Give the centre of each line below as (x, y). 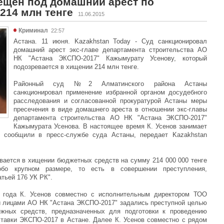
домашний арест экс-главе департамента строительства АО (110, 50)
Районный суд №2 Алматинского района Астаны (110, 84)
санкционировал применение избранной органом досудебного (110, 92)
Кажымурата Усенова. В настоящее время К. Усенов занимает (110, 126)
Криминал (33, 30)
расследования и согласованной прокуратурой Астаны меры (110, 101)
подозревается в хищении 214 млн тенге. (76, 67)
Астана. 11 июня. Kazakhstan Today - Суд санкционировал (110, 41)
